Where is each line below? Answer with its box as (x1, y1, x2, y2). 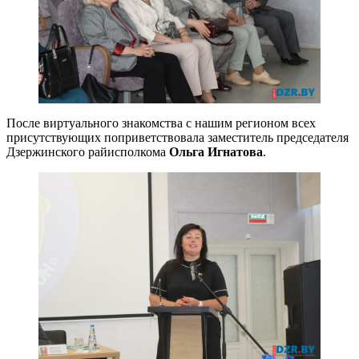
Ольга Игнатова (169, 145, 263, 159)
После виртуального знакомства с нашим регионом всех (6, 116, 316, 131)
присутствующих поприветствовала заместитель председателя (6, 131, 349, 145)
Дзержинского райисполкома (6, 145, 169, 159)
